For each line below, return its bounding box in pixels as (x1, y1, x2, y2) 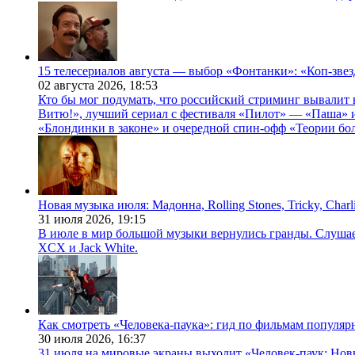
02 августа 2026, (38, 78, 129, 93)
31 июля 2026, (38, 212, 117, 227)
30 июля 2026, (38, 332, 117, 346)
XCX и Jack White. (38, 241, 138, 255)
